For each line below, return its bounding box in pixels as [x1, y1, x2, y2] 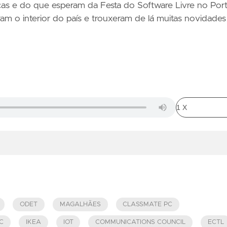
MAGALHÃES [59, 201, 101, 208]
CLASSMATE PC [123, 201, 173, 208]
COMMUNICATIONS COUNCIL [95, 219, 186, 226]
